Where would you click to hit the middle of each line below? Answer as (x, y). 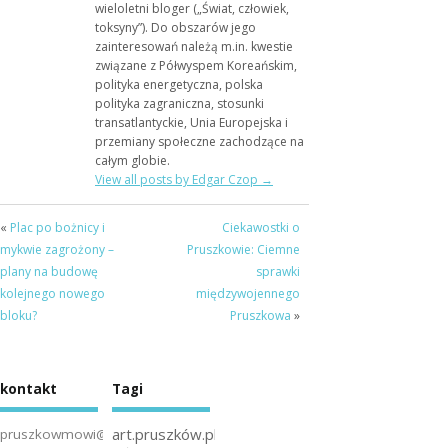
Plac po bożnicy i (57, 227)
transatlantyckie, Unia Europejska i (191, 122)
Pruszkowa (260, 315)
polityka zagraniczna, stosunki (179, 103)
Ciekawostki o (260, 227)
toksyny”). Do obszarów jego (175, 27)
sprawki (277, 271)
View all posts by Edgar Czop (178, 179)
